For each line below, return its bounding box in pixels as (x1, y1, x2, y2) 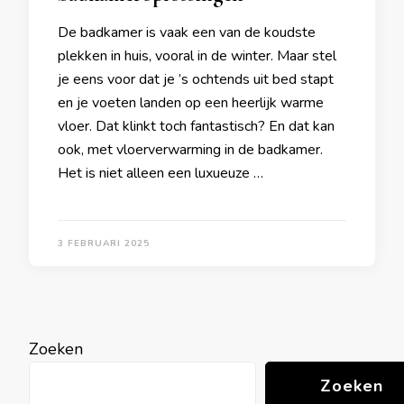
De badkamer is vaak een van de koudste (58, 23, 316, 42)
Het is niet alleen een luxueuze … (58, 163, 263, 183)
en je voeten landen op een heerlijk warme (58, 93, 324, 113)
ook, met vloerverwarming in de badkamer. (58, 140, 323, 160)
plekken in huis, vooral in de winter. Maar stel (58, 46, 336, 66)
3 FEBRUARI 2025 (58, 237, 150, 250)
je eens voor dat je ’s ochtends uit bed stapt (58, 69, 334, 89)
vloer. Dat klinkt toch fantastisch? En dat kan (58, 116, 335, 136)
